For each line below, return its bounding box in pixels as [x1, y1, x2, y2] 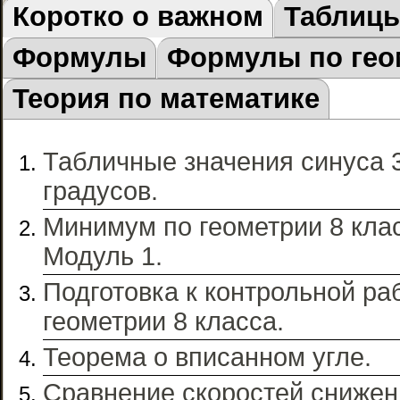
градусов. [43, 176, 158, 205]
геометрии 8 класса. [43, 306, 284, 336]
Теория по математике [12, 82, 320, 114]
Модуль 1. [43, 241, 162, 271]
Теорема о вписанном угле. [43, 342, 371, 371]
